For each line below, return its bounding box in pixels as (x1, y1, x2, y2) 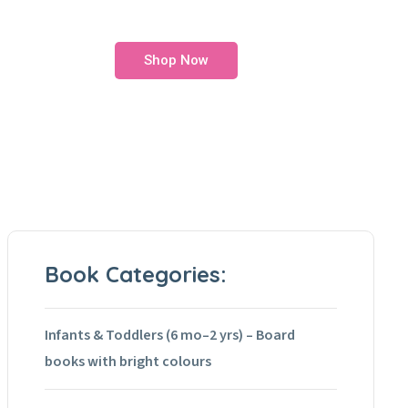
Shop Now (143, 51, 209, 68)
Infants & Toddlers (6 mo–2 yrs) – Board (44, 324, 295, 345)
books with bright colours (44, 351, 211, 372)
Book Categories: (44, 260, 227, 288)
